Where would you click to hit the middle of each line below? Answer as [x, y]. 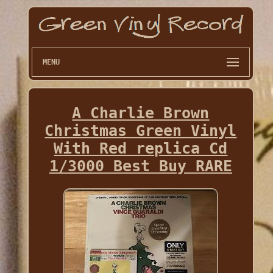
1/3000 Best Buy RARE [140, 166]
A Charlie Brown [141, 113]
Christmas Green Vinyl [141, 131]
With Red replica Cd [141, 149]
